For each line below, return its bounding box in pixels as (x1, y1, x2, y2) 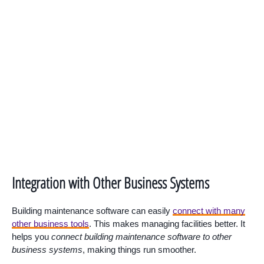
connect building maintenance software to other (51, 232, 232, 242)
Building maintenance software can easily (12, 206, 173, 216)
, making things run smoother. (82, 245, 196, 255)
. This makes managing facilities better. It (89, 219, 245, 229)
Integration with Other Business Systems (12, 172, 209, 194)
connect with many (173, 206, 245, 216)
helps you (12, 232, 51, 242)
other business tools (12, 219, 89, 229)
